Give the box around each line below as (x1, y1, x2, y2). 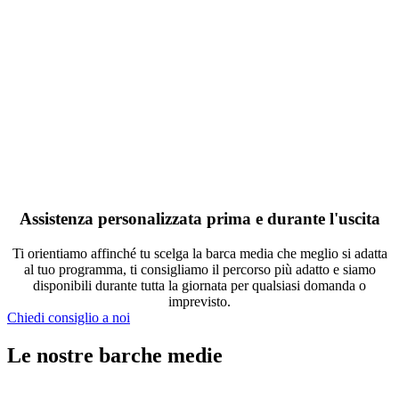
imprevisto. (168, 294, 231, 310)
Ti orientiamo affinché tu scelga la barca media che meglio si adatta (12, 246, 387, 262)
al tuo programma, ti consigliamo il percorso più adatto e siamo (23, 262, 376, 278)
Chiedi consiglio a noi (7, 310, 130, 326)
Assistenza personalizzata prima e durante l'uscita (19, 209, 380, 229)
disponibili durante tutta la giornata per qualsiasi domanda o (33, 278, 366, 294)
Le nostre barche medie (7, 344, 223, 368)
